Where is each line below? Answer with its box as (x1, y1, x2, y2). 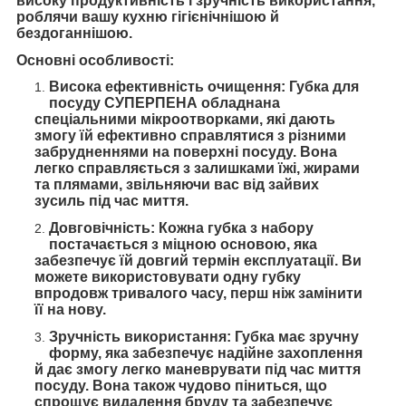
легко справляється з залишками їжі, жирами (34, 160, 360, 177)
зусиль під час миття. (34, 193, 188, 209)
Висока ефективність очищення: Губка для (49, 79, 359, 95)
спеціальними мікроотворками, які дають (34, 111, 335, 128)
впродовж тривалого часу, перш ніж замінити (34, 285, 362, 302)
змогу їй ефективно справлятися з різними (34, 128, 346, 144)
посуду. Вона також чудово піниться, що (34, 377, 327, 393)
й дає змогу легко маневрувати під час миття (34, 361, 361, 377)
